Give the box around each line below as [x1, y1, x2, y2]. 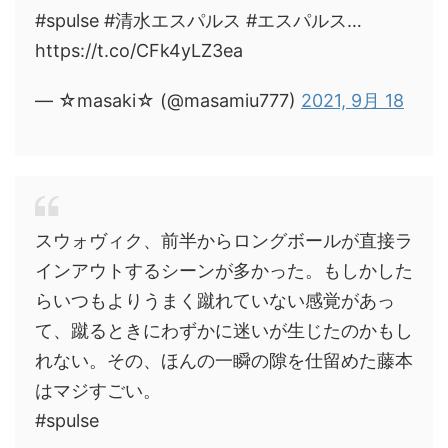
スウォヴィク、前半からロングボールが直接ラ [35, 230, 413, 251]
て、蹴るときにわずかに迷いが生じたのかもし [35, 320, 413, 341]
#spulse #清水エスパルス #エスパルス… [35, 10, 362, 31]
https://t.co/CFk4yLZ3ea [35, 40, 243, 61]
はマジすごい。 [35, 380, 161, 401]
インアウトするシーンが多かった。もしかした [35, 260, 413, 281]
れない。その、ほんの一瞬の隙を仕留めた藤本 [35, 350, 413, 371]
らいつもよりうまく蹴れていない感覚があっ [35, 290, 395, 311]
